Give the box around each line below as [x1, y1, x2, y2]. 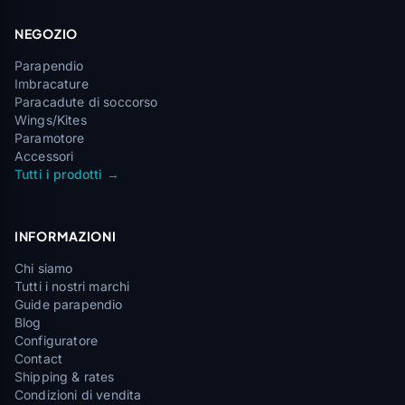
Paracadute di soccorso [14, 94, 158, 109]
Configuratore [14, 333, 99, 348]
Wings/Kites [14, 112, 87, 127]
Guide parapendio [14, 297, 123, 312]
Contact [14, 351, 63, 366]
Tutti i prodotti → [14, 166, 119, 182]
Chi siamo [14, 260, 73, 276]
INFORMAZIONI [14, 228, 117, 244]
